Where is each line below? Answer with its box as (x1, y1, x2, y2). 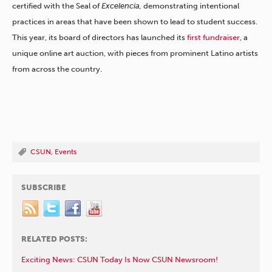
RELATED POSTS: (21, 234, 87, 243)
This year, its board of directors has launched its (12, 32, 187, 42)
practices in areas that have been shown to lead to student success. (12, 16, 257, 26)
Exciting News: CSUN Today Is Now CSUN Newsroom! (21, 254, 218, 264)
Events (55, 147, 76, 156)
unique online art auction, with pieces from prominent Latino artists (12, 48, 258, 58)
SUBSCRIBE (21, 182, 66, 192)
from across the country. (12, 64, 104, 73)
